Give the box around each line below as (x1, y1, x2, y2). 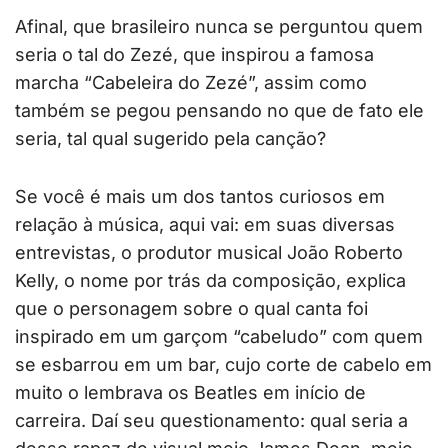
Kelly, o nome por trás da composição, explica (15, 270, 406, 292)
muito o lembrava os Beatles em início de (15, 382, 366, 404)
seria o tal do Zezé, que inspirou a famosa (15, 44, 374, 66)
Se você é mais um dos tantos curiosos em (15, 186, 385, 208)
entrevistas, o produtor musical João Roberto (15, 242, 403, 264)
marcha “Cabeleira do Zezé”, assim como (15, 72, 367, 94)
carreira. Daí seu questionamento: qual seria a (15, 410, 408, 432)
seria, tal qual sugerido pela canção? (15, 128, 326, 150)
